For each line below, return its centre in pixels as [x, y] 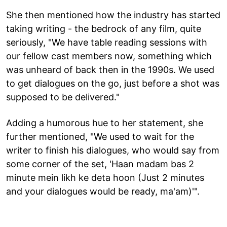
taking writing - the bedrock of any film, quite [104, 28]
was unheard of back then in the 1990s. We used [110, 69]
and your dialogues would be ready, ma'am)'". [103, 191]
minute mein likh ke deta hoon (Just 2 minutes [105, 177]
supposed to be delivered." [63, 97]
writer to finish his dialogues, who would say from [113, 150]
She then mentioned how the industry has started [113, 15]
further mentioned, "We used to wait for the [100, 136]
